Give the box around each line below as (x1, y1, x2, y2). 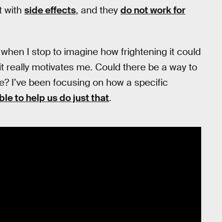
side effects (24, 4, 76, 17)
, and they (76, 4, 120, 17)
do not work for (120, 4, 185, 17)
